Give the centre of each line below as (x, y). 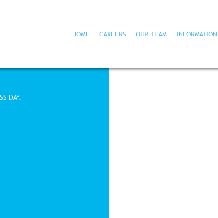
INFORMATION (197, 34)
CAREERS (113, 34)
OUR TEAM (151, 34)
